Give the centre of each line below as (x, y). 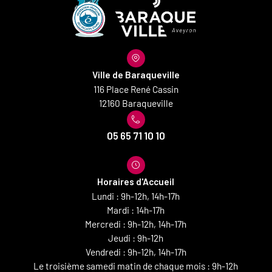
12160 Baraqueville (136, 103)
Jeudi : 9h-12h (136, 238)
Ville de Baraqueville (136, 74)
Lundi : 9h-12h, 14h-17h (136, 196)
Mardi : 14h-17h (136, 210)
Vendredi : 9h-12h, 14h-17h (136, 252)
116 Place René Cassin (136, 89)
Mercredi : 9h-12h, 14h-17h (136, 224)
